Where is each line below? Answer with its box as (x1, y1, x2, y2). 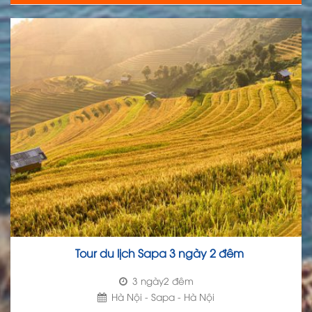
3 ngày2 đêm (129, 274, 194, 288)
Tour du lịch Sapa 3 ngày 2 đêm (75, 244, 244, 260)
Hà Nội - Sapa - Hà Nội (109, 289, 214, 303)
